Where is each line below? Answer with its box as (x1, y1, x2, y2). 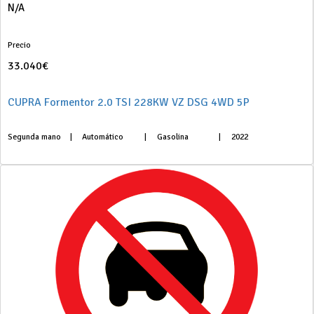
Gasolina (156, 132, 189, 142)
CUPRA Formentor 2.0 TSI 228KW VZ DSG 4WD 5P (8, 95, 250, 109)
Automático (82, 132, 124, 142)
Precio (8, 40, 31, 50)
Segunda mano (8, 132, 61, 142)
